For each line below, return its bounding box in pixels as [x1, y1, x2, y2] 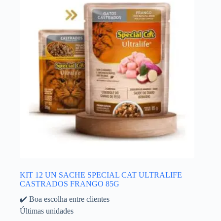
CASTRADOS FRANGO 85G [20, 180, 119, 188]
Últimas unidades [20, 207, 74, 216]
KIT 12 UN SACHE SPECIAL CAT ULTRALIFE [20, 171, 182, 180]
